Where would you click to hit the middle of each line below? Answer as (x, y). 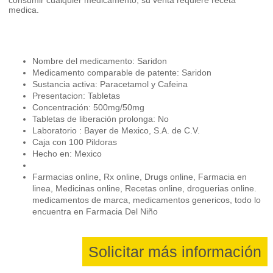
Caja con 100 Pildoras (75, 142)
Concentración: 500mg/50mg (89, 107)
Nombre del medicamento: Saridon (100, 61)
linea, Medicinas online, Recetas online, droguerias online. (145, 188)
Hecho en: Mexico (67, 153)
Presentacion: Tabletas (76, 95)
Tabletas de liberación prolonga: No (101, 119)
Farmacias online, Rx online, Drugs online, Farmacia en (140, 176)
